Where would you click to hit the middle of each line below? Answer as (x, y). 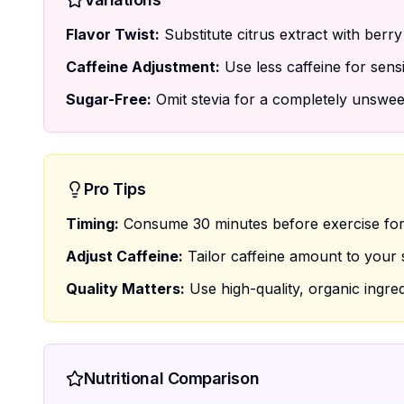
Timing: (92, 224)
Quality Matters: (125, 289)
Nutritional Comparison (172, 378)
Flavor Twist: (113, 34)
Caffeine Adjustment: (143, 67)
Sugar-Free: (109, 99)
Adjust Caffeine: (124, 256)
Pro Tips (115, 189)
